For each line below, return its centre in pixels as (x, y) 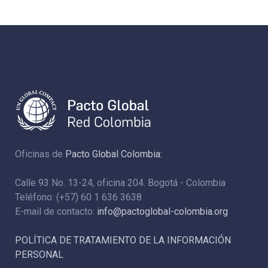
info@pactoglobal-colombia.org (162, 212)
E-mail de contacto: (56, 212)
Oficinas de (40, 154)
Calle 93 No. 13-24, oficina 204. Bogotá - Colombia (120, 183)
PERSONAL (39, 255)
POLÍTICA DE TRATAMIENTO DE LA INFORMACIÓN (123, 240)
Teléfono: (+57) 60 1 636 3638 (78, 197)
